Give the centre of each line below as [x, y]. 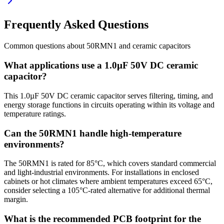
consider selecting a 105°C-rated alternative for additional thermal [107, 190]
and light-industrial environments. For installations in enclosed [101, 172]
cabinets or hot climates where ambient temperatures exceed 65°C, [108, 181]
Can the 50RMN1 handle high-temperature [93, 133]
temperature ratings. [35, 113]
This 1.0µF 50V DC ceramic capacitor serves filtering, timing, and [108, 95]
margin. [16, 199]
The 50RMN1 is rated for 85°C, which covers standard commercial [110, 163]
